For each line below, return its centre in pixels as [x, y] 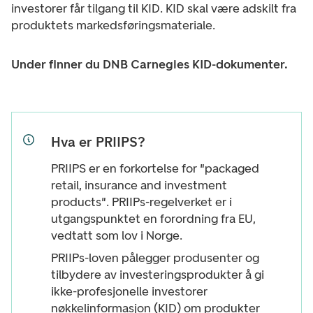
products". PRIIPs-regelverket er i [141, 202]
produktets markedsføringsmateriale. [113, 25]
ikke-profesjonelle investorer [129, 291]
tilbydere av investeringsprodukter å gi [158, 275]
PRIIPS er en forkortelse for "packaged [155, 168]
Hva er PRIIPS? [98, 142]
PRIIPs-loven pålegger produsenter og [155, 258]
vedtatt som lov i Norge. [117, 235]
